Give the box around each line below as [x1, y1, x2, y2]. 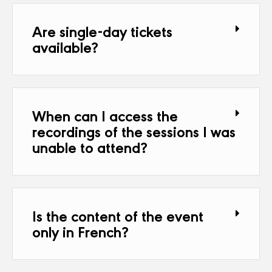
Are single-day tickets [32, 20, 172, 41]
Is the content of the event [32, 205, 203, 226]
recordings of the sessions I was [32, 120, 236, 141]
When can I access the [32, 104, 178, 126]
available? [32, 36, 98, 57]
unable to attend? [32, 136, 148, 157]
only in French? [32, 220, 129, 242]
